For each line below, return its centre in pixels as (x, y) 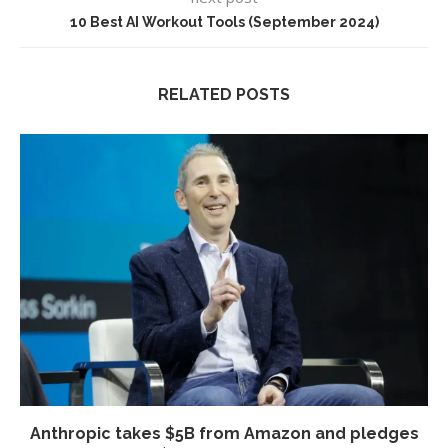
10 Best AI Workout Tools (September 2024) (224, 22)
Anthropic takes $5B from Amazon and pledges (224, 434)
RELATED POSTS (224, 95)
